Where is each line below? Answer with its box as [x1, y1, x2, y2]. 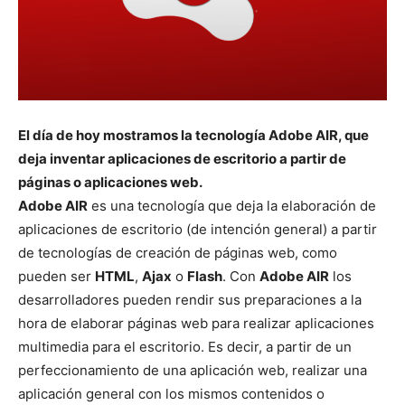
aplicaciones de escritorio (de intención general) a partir [18, 221, 377, 238]
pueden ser [18, 268, 95, 285]
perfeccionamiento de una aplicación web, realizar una [18, 362, 367, 379]
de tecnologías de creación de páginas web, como [18, 244, 337, 261]
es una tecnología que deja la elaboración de [88, 197, 376, 214]
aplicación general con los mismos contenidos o [18, 385, 325, 402]
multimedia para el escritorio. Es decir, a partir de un [18, 338, 352, 355]
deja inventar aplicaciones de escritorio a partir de [18, 150, 346, 167]
